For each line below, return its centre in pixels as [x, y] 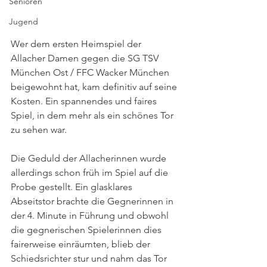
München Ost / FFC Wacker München [91, 73]
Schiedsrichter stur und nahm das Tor [90, 259]
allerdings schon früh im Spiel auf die [91, 173]
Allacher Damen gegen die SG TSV [86, 58]
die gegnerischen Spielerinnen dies [87, 230]
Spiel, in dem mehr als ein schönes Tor [93, 116]
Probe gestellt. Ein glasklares [73, 187]
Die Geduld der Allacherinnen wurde [90, 159]
